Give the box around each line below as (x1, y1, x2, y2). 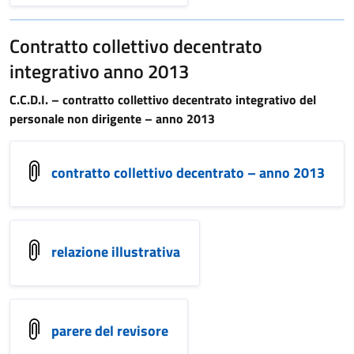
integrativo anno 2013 (9, 57, 189, 85)
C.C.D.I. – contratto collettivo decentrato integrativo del (9, 90, 316, 109)
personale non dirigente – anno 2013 (9, 109, 215, 128)
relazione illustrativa (51, 240, 180, 262)
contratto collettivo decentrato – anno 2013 (51, 161, 325, 183)
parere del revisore (51, 319, 168, 341)
